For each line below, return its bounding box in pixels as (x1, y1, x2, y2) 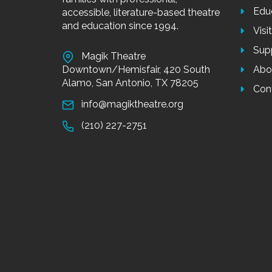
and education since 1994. (62, 20, 178, 32)
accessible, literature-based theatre (62, 7, 220, 18)
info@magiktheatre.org (81, 98, 183, 110)
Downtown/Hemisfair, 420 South (62, 64, 210, 75)
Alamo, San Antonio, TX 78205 (62, 77, 199, 89)
